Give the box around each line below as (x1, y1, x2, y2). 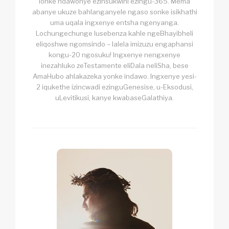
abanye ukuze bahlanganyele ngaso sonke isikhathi (32, 8, 197, 16)
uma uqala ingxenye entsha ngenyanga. (50, 18, 179, 27)
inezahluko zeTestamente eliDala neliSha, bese (40, 61, 189, 70)
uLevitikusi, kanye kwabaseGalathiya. (55, 94, 174, 102)
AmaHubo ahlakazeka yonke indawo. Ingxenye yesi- (32, 72, 197, 81)
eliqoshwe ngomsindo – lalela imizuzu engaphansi (36, 40, 193, 49)
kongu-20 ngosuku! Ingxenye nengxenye (49, 51, 180, 59)
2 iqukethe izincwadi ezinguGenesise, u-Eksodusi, (36, 83, 193, 91)
